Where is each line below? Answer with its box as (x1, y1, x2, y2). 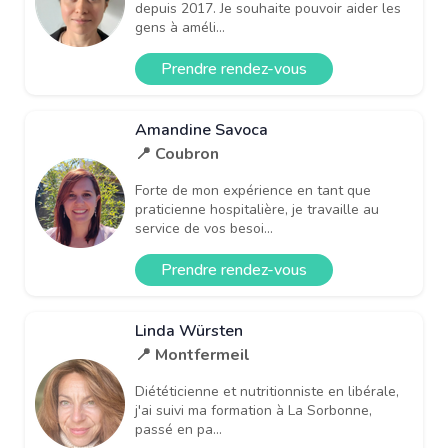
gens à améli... (135, 17, 225, 37)
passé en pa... (135, 419, 222, 439)
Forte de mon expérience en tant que (135, 180, 371, 200)
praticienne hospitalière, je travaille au (135, 199, 379, 219)
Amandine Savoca (135, 118, 268, 141)
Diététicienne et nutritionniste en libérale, (135, 381, 399, 401)
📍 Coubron (135, 142, 219, 165)
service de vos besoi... (135, 218, 273, 238)
